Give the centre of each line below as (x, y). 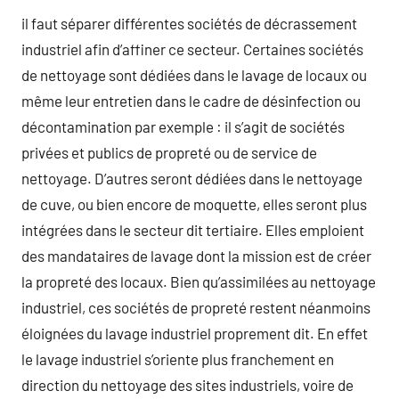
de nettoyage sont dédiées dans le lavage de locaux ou (194, 74)
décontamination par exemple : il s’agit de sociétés (183, 126)
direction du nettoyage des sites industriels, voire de (187, 384)
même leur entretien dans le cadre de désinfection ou (191, 100)
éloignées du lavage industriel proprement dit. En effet (195, 333)
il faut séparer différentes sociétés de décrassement (189, 23)
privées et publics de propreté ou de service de (169, 152)
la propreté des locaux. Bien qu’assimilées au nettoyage (199, 281)
